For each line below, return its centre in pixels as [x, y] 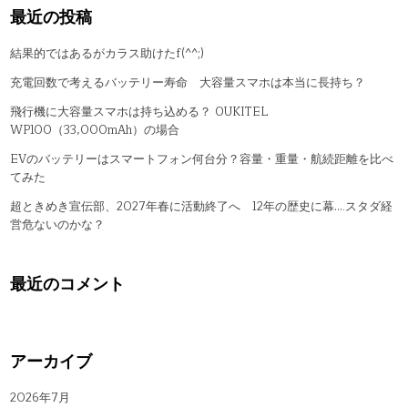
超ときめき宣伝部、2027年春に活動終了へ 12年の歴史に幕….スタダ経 [202, 206]
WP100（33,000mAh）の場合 [95, 130]
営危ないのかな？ [58, 224]
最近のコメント [68, 283]
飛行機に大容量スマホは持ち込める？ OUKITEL [140, 112]
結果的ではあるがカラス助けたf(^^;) [107, 53]
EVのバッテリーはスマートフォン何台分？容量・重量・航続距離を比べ [202, 159]
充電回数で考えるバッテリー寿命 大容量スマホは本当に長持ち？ [188, 82]
